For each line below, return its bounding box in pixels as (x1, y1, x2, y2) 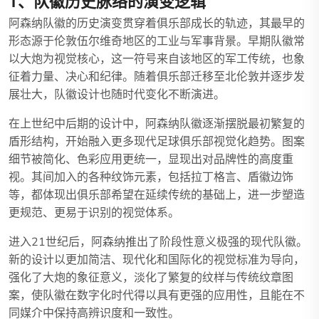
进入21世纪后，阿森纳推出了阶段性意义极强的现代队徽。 (9, 234, 308, 250)
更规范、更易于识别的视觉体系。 (9, 205, 179, 221)
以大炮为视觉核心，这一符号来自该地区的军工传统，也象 (9, 51, 305, 67)
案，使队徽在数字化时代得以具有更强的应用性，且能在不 (9, 288, 305, 303)
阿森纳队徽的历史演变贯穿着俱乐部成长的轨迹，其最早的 (9, 16, 305, 31)
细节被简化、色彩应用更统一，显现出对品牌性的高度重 (9, 152, 293, 167)
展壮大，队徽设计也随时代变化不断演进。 (9, 87, 225, 103)
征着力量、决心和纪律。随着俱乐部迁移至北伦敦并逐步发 (9, 69, 305, 85)
